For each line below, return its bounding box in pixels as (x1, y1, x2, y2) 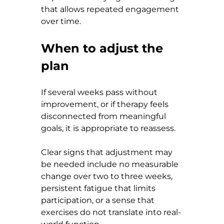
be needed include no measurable (41, 159, 180, 169)
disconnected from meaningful (41, 111, 168, 121)
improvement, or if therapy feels (41, 99, 170, 109)
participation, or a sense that (41, 195, 156, 205)
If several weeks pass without (41, 87, 159, 97)
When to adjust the (41, 40, 166, 55)
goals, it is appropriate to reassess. (41, 123, 175, 133)
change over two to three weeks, (41, 171, 174, 181)
